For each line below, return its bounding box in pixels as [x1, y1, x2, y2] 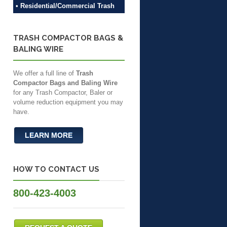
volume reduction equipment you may [13, 98, 123, 106]
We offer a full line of [13, 69, 76, 77]
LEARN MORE [25, 131, 72, 139]
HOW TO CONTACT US [13, 164, 99, 173]
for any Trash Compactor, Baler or [13, 88, 112, 96]
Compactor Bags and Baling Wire [13, 79, 118, 87]
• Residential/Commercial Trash [16, 2, 115, 10]
